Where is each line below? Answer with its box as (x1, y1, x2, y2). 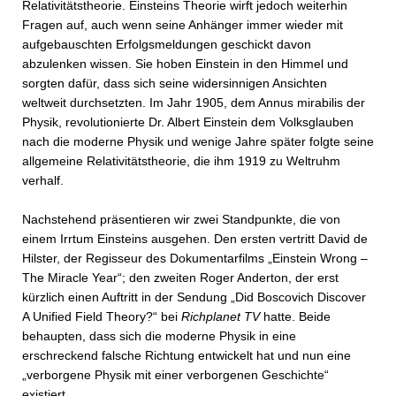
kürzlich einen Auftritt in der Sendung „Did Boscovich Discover (22, 290, 366, 305)
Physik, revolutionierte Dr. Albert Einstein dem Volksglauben (22, 115, 354, 130)
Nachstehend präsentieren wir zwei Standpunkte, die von (22, 212, 340, 227)
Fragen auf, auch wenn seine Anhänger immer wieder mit (22, 18, 343, 33)
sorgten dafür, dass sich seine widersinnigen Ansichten (22, 76, 327, 91)
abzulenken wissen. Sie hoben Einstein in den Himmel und (22, 57, 348, 72)
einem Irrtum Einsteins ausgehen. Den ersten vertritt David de (22, 232, 368, 247)
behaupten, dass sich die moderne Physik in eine (22, 329, 296, 344)
